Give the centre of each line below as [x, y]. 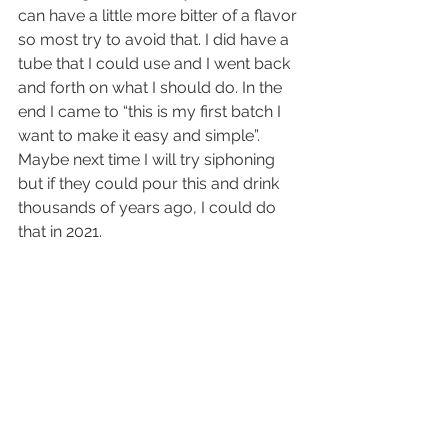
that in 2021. [60, 231]
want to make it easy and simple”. [141, 135]
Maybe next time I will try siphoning [148, 159]
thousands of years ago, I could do [149, 207]
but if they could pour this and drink [150, 183]
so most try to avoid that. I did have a [155, 39]
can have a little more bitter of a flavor [159, 15]
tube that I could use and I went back [156, 63]
